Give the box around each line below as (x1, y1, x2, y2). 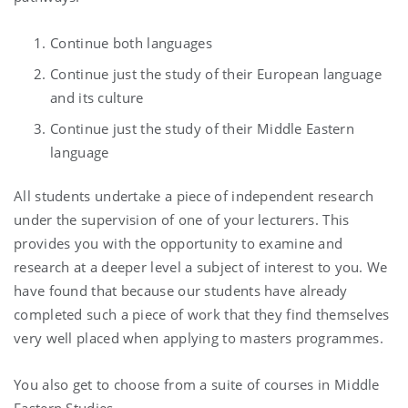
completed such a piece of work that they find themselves (14, 305, 390, 324)
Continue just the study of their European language (50, 65, 382, 84)
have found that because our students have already (14, 281, 348, 301)
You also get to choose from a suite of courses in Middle (14, 375, 380, 394)
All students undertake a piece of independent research (14, 187, 374, 206)
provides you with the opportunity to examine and (14, 234, 343, 253)
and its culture (50, 88, 144, 107)
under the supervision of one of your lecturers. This (14, 210, 350, 229)
